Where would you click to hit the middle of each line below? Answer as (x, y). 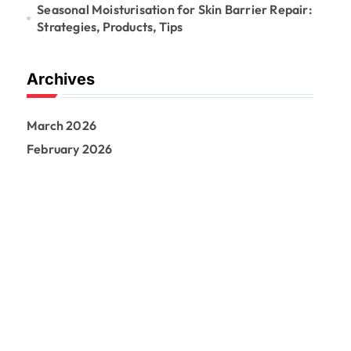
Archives (61, 79)
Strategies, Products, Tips (110, 27)
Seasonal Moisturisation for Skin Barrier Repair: (175, 9)
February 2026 (70, 149)
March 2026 (62, 125)
